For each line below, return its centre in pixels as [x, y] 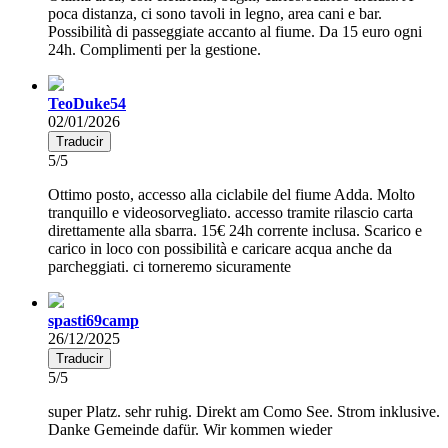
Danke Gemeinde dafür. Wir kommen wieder [190, 429]
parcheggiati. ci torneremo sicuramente [169, 266]
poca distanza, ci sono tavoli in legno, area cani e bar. [215, 13]
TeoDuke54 [87, 103]
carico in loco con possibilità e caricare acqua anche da [220, 248]
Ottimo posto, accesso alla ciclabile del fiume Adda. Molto [231, 194]
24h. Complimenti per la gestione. [154, 49]
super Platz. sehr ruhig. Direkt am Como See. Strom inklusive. [244, 411]
